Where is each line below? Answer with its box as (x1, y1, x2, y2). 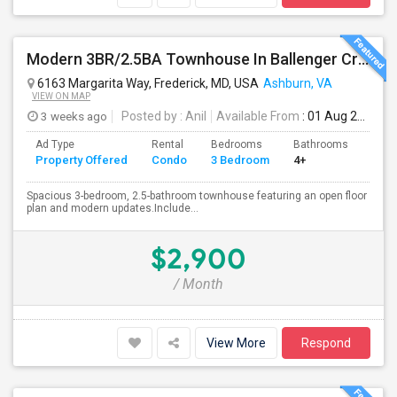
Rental (152, 138, 183, 151)
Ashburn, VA (263, 76, 332, 90)
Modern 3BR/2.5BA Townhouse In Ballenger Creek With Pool (358, 50, 369, 68)
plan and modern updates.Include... (27, 202, 198, 214)
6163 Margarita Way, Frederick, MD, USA (35, 76, 259, 90)
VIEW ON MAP (32, 91, 90, 101)
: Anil (177, 109, 206, 123)
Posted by (121, 109, 177, 123)
